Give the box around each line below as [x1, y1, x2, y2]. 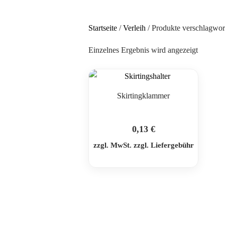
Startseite [88, 24, 118, 32]
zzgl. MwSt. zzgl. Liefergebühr [93, 141, 194, 149]
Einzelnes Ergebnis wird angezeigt [88, 46, 198, 54]
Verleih [123, 24, 146, 32]
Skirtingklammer [117, 91, 170, 100]
